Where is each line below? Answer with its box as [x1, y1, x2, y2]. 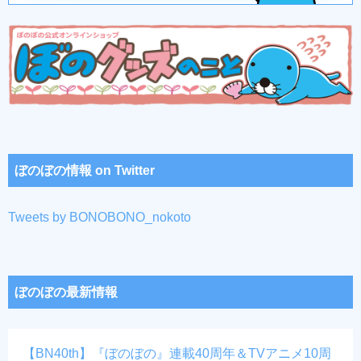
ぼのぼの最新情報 [15, 285, 118, 300]
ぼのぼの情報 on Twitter [15, 164, 155, 178]
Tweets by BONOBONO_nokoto [8, 210, 191, 225]
